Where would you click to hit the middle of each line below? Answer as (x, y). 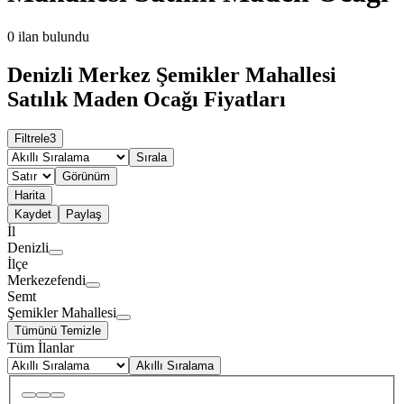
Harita (30, 196)
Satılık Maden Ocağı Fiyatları (147, 99)
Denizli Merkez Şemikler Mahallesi (172, 74)
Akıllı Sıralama (175, 366)
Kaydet (33, 215)
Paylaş (84, 215)
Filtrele (32, 139)
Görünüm (86, 177)
